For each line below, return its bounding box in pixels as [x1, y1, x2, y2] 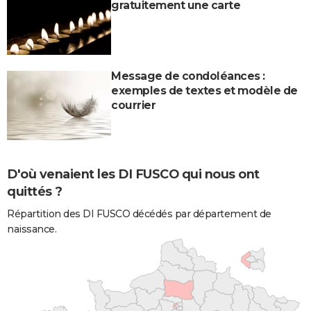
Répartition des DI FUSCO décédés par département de [7, 208, 271, 221]
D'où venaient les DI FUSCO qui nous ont [7, 167, 260, 183]
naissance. [7, 223, 56, 236]
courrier [111, 98, 155, 112]
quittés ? [7, 184, 62, 200]
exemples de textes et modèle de [111, 83, 298, 97]
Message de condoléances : [111, 69, 265, 83]
